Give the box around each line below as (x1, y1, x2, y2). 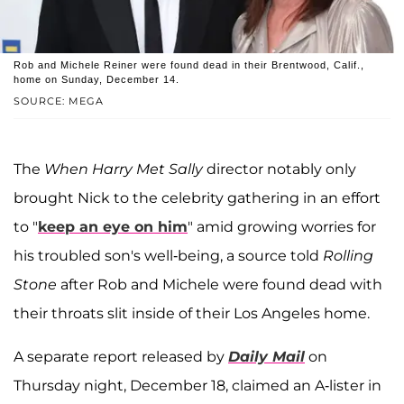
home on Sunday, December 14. (14, 74, 179, 86)
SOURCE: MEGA (14, 95, 104, 108)
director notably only (203, 161, 356, 179)
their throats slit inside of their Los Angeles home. (14, 305, 370, 323)
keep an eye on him (38, 218, 188, 236)
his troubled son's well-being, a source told (14, 247, 323, 265)
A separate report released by (14, 348, 228, 366)
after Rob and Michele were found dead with (57, 276, 382, 294)
